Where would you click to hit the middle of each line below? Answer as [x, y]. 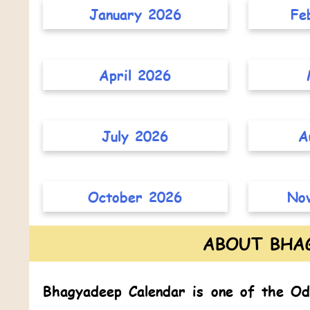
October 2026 [135, 197]
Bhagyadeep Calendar [115, 291]
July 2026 [135, 136]
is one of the [238, 291]
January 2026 [135, 14]
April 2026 [135, 75]
